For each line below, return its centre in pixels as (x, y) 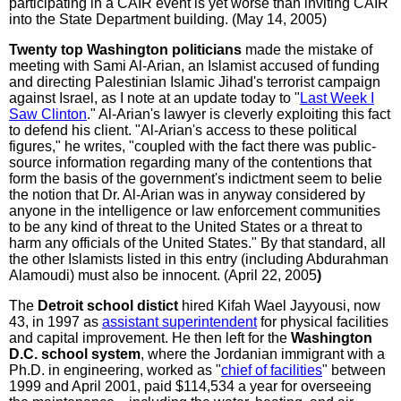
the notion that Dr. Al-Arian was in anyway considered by (187, 194)
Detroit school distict (108, 305)
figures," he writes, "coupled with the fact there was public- (192, 146)
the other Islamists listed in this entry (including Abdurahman (199, 259)
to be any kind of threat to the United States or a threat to (186, 226)
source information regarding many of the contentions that (190, 162)
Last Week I (337, 98)
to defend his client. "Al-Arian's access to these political (183, 130)
